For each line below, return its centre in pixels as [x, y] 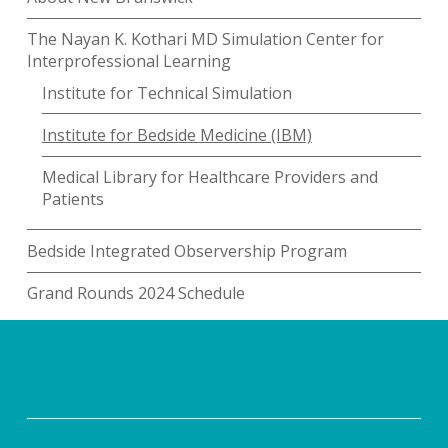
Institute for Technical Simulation [166, 92]
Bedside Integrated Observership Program [186, 251]
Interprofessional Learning [128, 61]
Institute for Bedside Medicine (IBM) [176, 135]
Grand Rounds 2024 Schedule [135, 293]
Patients [72, 199]
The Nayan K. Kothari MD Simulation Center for [205, 39]
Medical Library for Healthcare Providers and [209, 177]
